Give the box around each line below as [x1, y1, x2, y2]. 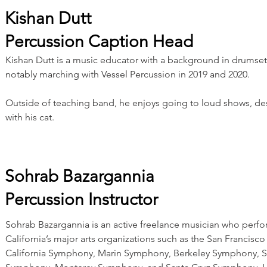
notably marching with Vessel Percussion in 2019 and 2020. [5, 69, 252, 80]
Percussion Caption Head [5, 32, 193, 51]
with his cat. [5, 111, 54, 123]
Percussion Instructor [5, 190, 158, 209]
